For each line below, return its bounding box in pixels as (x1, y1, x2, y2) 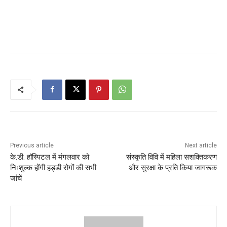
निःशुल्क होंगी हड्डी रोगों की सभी (10, 163, 96, 172)
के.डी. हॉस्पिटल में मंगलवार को (10, 152, 89, 162)
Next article (184, 141, 217, 149)
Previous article (10, 141, 54, 149)
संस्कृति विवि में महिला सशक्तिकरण (126, 152, 217, 162)
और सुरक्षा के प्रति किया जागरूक (128, 163, 217, 172)
